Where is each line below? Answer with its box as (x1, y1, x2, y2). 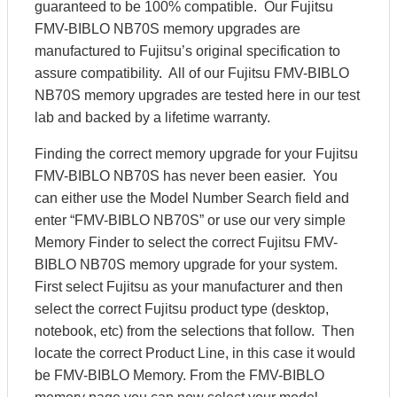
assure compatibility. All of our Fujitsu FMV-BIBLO (35, 66, 349, 81)
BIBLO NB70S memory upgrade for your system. (35, 257, 345, 272)
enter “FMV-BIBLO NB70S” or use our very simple (35, 213, 346, 228)
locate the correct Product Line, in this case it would (35, 346, 355, 361)
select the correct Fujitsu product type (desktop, (35, 301, 329, 316)
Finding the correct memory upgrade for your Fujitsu (35, 146, 358, 161)
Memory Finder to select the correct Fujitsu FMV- (35, 235, 338, 250)
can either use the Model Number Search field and (35, 191, 349, 206)
